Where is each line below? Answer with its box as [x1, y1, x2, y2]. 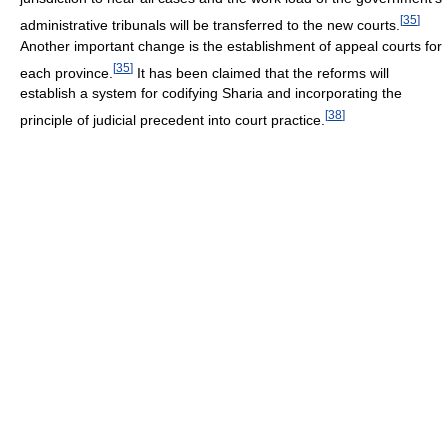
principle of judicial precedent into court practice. [20, 112, 325, 129]
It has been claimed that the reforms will [133, 64, 389, 81]
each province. [20, 64, 113, 81]
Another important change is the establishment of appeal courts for [20, 37, 442, 54]
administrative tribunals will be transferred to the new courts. [20, 16, 400, 33]
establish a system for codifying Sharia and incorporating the [20, 85, 402, 102]
